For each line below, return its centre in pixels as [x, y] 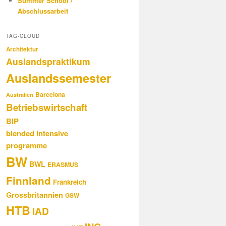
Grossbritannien [35, 195]
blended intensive [37, 133]
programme [26, 146]
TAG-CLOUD [23, 36]
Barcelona [50, 95]
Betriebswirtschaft [47, 107]
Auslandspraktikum [48, 62]
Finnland [29, 181]
